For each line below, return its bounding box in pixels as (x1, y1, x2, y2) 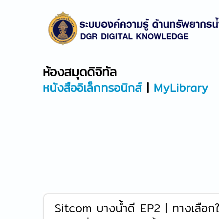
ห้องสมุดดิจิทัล (43, 62, 117, 82)
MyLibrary (153, 79, 208, 97)
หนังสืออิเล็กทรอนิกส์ (43, 79, 142, 97)
